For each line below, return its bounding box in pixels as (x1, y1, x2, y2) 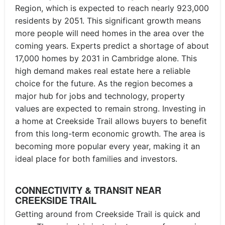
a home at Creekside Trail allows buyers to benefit (15, 116, 207, 126)
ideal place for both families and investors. (15, 153, 177, 164)
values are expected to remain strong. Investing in (15, 103, 205, 114)
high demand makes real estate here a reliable (15, 65, 190, 76)
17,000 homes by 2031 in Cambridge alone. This (15, 53, 197, 63)
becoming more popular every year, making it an (15, 141, 200, 151)
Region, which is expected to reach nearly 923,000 (15, 3, 209, 13)
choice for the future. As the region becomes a (15, 78, 193, 88)
